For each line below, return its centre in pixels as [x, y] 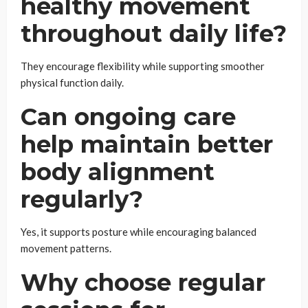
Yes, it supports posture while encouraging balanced [139, 231]
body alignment [118, 172]
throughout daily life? [154, 33]
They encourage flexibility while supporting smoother [143, 66]
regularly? [82, 199]
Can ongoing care [128, 117]
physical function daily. [72, 82]
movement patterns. [66, 248]
